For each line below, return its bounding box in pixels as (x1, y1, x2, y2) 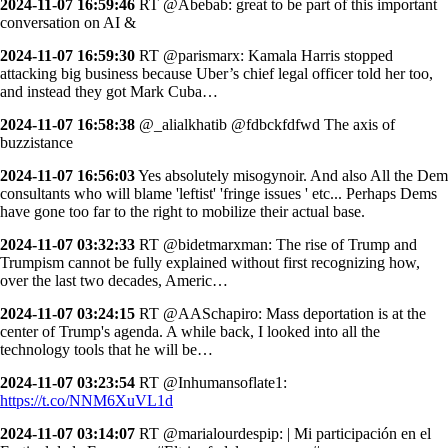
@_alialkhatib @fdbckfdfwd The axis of (135, 115, 395, 133)
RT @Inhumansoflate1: (135, 373, 287, 391)
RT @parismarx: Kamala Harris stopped (135, 46, 393, 64)
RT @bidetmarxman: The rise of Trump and (135, 235, 417, 253)
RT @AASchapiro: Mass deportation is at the (135, 304, 426, 322)
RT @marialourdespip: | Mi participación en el (135, 424, 431, 442)
